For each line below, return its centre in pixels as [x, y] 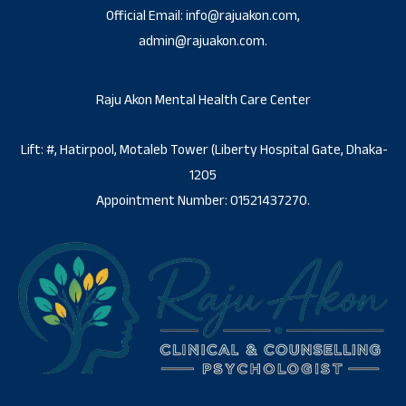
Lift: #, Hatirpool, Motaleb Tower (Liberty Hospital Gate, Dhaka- [203, 150]
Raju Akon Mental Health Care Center [203, 101]
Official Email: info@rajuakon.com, [203, 16]
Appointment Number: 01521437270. [203, 201]
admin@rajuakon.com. [203, 42]
